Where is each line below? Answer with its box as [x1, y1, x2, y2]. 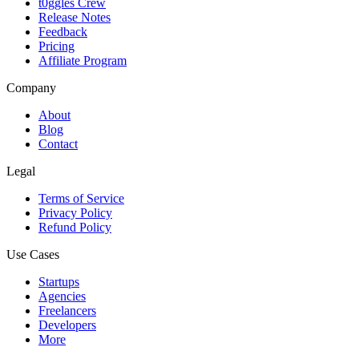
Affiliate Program [38, 54, 127, 68]
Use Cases [6, 248, 59, 262]
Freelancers [38, 304, 96, 318]
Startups [38, 275, 79, 289]
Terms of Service [38, 192, 124, 206]
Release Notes [38, 10, 111, 25]
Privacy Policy [38, 206, 112, 220]
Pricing [38, 39, 75, 54]
